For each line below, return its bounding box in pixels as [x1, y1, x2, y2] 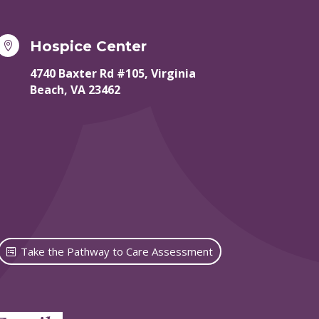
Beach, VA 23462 [30, 81, 121, 98]
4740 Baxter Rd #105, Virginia [30, 65, 197, 81]
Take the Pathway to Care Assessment [20, 244, 213, 258]
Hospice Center [30, 37, 147, 55]
